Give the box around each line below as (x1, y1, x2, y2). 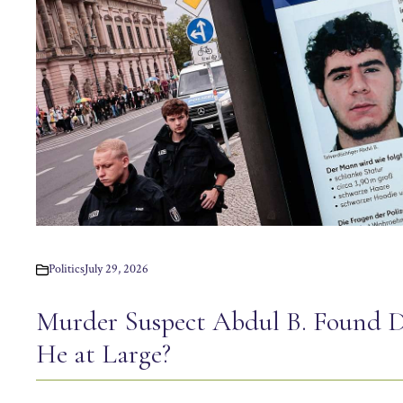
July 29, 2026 (85, 261, 148, 278)
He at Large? (36, 337, 171, 372)
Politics (49, 261, 85, 278)
